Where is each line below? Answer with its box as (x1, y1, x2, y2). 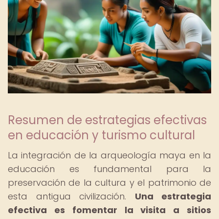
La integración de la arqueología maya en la (8, 149, 211, 161)
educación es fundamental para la (8, 163, 211, 175)
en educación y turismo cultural (8, 127, 195, 143)
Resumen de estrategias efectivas (8, 112, 207, 128)
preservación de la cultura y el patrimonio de (8, 176, 211, 189)
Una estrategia (134, 190, 211, 202)
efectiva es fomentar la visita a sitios (8, 204, 211, 216)
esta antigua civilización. (8, 190, 135, 202)
